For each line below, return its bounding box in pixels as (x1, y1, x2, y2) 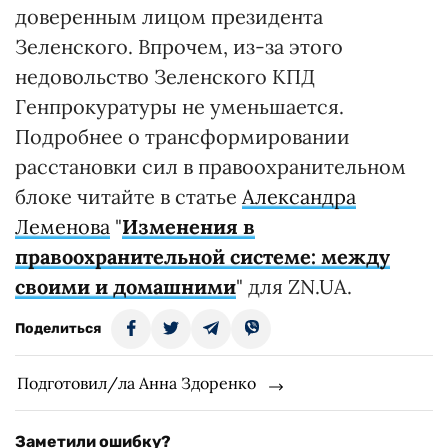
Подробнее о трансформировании (15, 124, 350, 150)
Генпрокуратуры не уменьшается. (15, 94, 344, 120)
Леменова (15, 214, 110, 240)
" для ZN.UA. (236, 274, 352, 300)
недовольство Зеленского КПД (15, 64, 315, 90)
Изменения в (122, 214, 255, 240)
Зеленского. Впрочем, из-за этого (15, 34, 343, 60)
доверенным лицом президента (15, 4, 323, 30)
